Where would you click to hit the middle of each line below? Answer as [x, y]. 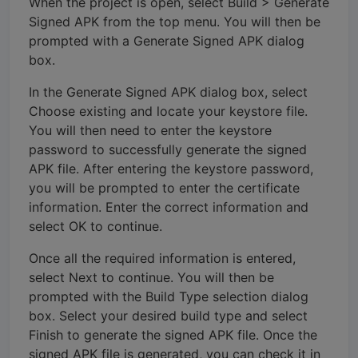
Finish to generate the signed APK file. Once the [173, 334]
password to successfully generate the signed [168, 149]
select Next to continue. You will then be [151, 277]
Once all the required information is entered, [162, 258]
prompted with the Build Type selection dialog [169, 296]
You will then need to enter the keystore [150, 130]
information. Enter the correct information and [169, 207]
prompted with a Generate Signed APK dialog [167, 40]
